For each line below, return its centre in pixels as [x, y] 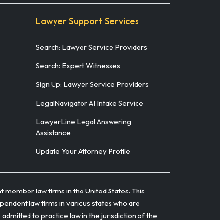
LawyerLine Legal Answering [83, 121]
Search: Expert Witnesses [78, 65]
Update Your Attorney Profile [83, 151]
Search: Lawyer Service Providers [92, 47]
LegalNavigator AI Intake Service [90, 103]
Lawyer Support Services [87, 21]
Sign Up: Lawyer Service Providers [92, 84]
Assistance [53, 132]
